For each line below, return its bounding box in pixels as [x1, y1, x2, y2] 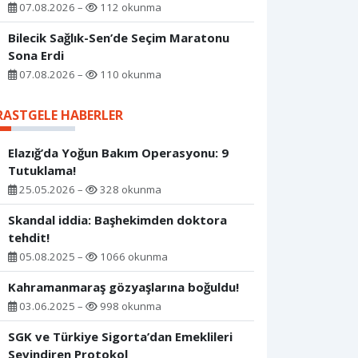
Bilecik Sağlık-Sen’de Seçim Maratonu [8, 30, 229, 46]
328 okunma [97, 182, 161, 197]
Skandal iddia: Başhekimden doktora [8, 212, 227, 229]
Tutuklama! [8, 162, 76, 179]
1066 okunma [97, 249, 168, 265]
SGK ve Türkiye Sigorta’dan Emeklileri [8, 328, 233, 345]
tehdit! [8, 229, 50, 246]
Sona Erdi [8, 47, 64, 64]
